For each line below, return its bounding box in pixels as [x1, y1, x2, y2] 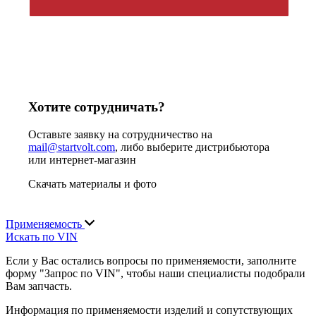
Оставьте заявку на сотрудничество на [28, 128, 212, 141]
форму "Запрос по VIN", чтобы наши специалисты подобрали [6, 267, 305, 279]
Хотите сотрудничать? [28, 99, 165, 115]
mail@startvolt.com [28, 141, 115, 154]
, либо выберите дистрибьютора [115, 141, 269, 154]
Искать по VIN [6, 230, 78, 243]
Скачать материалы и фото [28, 178, 157, 190]
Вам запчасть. [6, 279, 72, 292]
